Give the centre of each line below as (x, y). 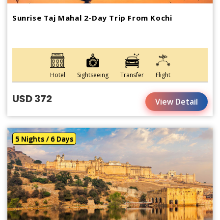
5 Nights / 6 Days (44, 138)
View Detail (177, 101)
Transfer (132, 75)
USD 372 (32, 98)
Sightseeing (93, 75)
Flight (163, 75)
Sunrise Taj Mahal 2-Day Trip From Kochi (92, 17)
